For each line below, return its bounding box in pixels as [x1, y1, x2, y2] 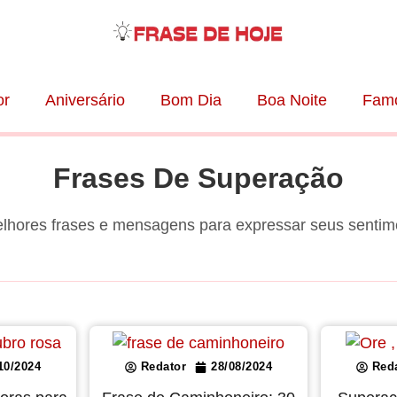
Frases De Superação [53, 162, 344, 195]
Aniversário [44, 91, 125, 110]
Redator [140, 360, 187, 374]
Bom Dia [160, 91, 222, 110]
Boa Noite [256, 91, 327, 110]
